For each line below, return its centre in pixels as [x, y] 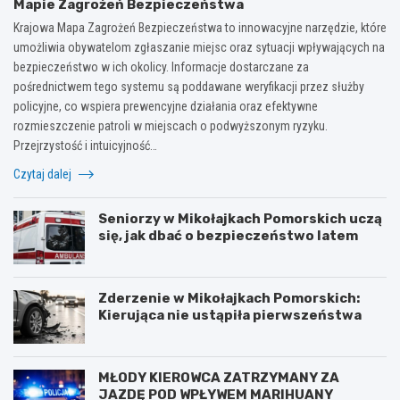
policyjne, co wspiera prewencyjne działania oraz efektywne [166, 106]
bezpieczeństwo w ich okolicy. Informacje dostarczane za [161, 67]
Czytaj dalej [44, 174]
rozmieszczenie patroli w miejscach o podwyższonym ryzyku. [171, 125]
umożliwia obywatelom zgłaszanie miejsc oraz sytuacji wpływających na [199, 47]
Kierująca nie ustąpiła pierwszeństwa [230, 315]
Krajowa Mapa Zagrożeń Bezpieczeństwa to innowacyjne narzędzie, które [200, 27]
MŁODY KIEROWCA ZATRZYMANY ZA [219, 377]
